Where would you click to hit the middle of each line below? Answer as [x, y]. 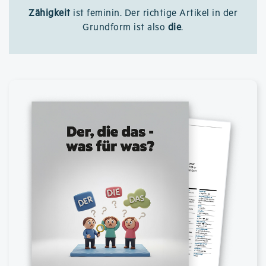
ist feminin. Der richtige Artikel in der [154, 13]
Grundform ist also [125, 28]
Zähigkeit [50, 13]
